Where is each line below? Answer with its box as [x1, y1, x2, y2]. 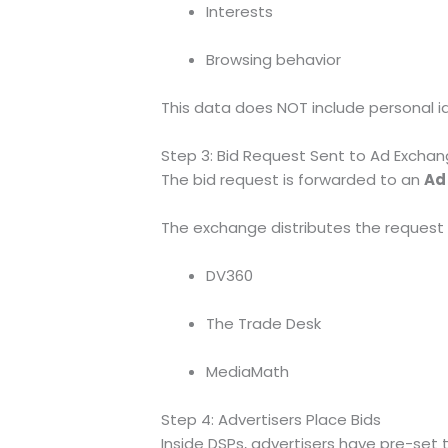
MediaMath [205, 360, 289, 382]
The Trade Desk [205, 312, 321, 334]
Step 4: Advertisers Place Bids [160, 408, 381, 430]
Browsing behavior [205, 48, 341, 70]
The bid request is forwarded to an [160, 168, 424, 190]
